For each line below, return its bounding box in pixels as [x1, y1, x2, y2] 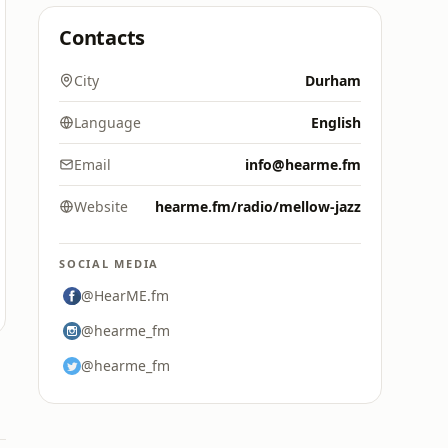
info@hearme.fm [245, 155, 361, 174]
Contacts [59, 24, 146, 51]
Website [74, 197, 128, 216]
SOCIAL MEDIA [59, 256, 160, 271]
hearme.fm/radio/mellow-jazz [155, 197, 361, 216]
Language [74, 113, 141, 132]
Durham [305, 71, 361, 90]
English [311, 113, 361, 132]
